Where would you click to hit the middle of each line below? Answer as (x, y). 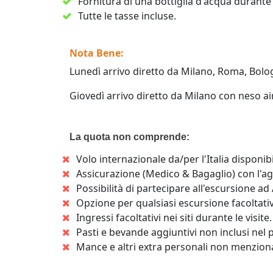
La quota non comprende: (129, 137)
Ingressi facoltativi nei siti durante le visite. (174, 218)
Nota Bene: (98, 53)
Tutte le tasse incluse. (127, 16)
